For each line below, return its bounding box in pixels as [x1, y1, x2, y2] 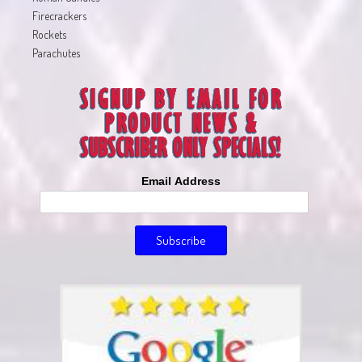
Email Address [141, 175, 221, 188]
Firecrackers [32, 9, 86, 23]
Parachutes [32, 46, 80, 61]
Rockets [32, 27, 66, 42]
